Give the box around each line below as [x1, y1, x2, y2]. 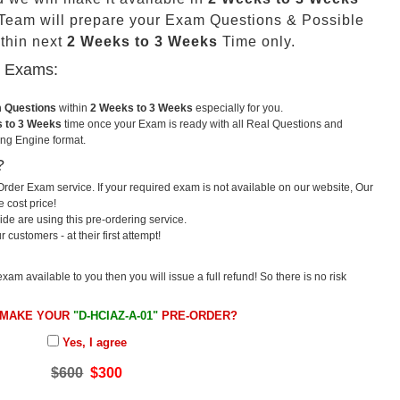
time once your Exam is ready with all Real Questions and [61, 117, 343, 130]
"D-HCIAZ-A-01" [73, 308, 159, 322]
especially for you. [192, 101, 283, 114]
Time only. [217, 33, 296, 49]
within [55, 101, 90, 114]
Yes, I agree [58, 335, 127, 349]
